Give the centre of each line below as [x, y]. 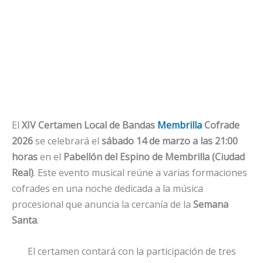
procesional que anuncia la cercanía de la [102, 204]
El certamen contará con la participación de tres [131, 251]
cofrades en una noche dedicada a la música [107, 188]
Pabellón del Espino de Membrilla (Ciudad [154, 157]
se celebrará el [67, 141]
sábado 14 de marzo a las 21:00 [170, 141]
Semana [211, 204]
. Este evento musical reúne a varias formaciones [140, 173]
